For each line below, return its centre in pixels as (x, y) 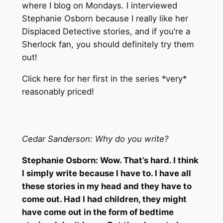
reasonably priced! (58, 92)
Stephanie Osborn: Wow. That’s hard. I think (110, 160)
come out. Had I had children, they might (104, 199)
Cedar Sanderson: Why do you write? (95, 139)
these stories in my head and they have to (107, 186)
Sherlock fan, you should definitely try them (108, 45)
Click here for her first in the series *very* (104, 79)
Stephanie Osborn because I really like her (105, 19)
